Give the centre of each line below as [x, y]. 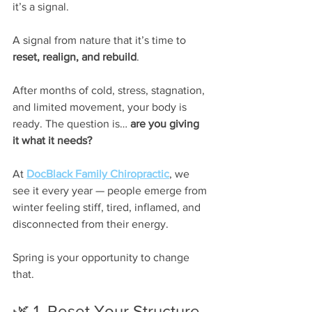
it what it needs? [52, 140]
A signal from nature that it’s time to [101, 40]
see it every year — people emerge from [111, 190]
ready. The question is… [71, 123]
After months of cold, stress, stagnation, [110, 90]
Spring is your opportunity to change [102, 257]
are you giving [166, 123]
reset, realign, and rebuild [75, 56]
